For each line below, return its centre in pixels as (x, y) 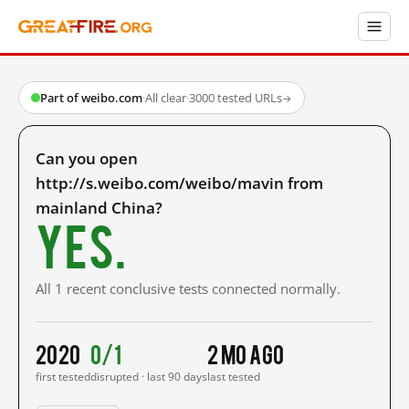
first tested (63, 377)
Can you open (87, 158)
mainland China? (99, 208)
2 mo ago (246, 353)
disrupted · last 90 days (149, 377)
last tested (234, 377)
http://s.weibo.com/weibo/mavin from (179, 183)
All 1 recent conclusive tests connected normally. (188, 288)
